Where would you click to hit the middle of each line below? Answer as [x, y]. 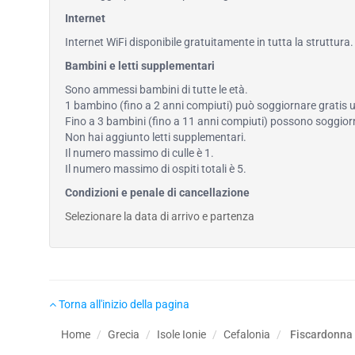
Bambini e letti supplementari [140, 66]
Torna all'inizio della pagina [123, 304]
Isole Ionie [181, 334]
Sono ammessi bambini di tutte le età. [157, 90]
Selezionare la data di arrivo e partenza [160, 216]
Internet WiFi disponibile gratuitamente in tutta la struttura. [209, 42]
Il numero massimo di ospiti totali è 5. [156, 169]
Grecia [124, 334]
